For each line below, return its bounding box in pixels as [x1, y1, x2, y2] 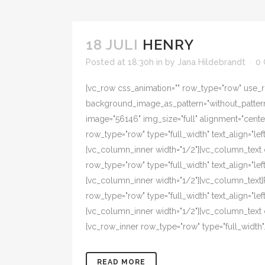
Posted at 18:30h [86, 57, 154, 67]
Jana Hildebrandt [177, 57, 245, 67]
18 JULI [86, 36, 138, 53]
